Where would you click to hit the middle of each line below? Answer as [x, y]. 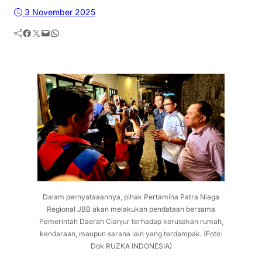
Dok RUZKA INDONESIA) [131, 246]
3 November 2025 [60, 12]
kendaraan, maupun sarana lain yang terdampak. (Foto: [131, 234]
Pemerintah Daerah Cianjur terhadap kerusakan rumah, [131, 222]
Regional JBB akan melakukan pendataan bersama [131, 209]
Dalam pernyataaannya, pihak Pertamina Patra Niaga [131, 197]
